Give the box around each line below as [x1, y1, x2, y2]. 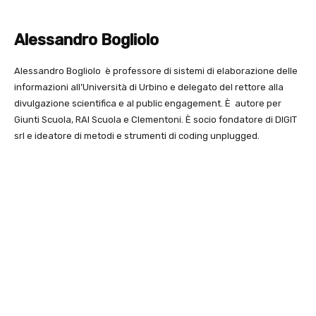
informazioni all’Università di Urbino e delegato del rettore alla [14, 82, 284, 93]
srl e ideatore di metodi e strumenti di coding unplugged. [14, 130, 260, 142]
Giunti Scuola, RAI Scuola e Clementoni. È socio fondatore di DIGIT [14, 114, 297, 126]
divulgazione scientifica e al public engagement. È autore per [14, 98, 281, 109]
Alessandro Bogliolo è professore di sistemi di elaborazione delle [14, 66, 298, 77]
